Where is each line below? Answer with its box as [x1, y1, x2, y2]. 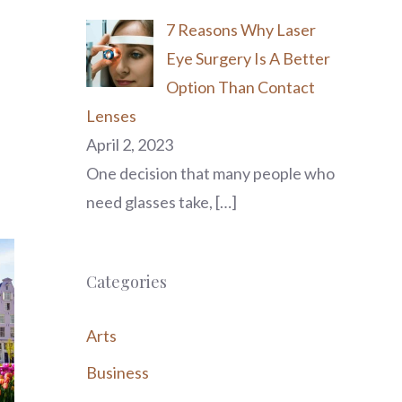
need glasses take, [86, 192, 215, 212]
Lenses [86, 106, 136, 126]
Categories [86, 271, 167, 293]
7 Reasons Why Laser [165, 20, 316, 39]
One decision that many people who [86, 163, 335, 183]
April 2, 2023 [86, 135, 173, 154]
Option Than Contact [165, 77, 315, 97]
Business [86, 363, 149, 382]
